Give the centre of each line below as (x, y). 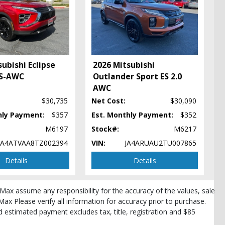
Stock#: (105, 129)
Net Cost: (108, 100)
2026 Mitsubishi (124, 65)
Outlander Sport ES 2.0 (137, 76)
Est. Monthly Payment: (132, 115)
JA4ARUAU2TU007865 (160, 143)
